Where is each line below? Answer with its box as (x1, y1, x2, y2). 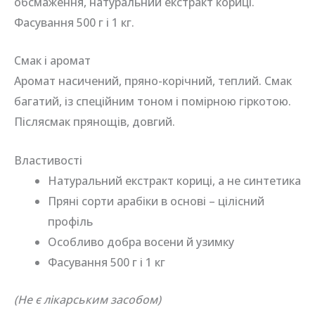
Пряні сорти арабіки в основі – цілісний (48, 193, 264, 210)
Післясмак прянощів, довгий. (14, 114, 175, 130)
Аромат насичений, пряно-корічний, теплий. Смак (14, 73, 292, 89)
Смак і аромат (14, 53, 91, 69)
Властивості (14, 153, 82, 169)
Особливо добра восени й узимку (48, 234, 234, 250)
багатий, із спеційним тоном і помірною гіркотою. (14, 94, 291, 110)
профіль (48, 214, 93, 230)
